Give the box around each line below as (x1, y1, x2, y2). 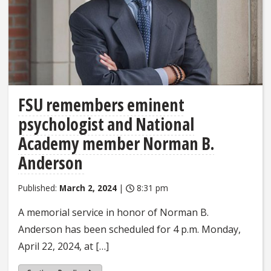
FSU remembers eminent (18, 93, 184, 117)
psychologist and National (18, 113, 194, 136)
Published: (18, 182, 59, 194)
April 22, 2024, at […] (18, 240, 109, 253)
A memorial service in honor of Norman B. (18, 206, 209, 220)
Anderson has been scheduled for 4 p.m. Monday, (18, 223, 241, 237)
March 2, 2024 (59, 182, 117, 194)
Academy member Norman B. (18, 132, 214, 155)
